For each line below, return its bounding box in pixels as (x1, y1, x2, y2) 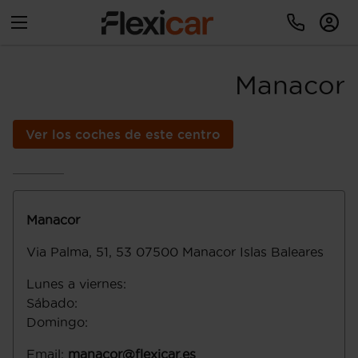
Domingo (26, 315, 85, 329)
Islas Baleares (240, 245, 324, 259)
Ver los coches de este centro (26, 127, 221, 141)
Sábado (26, 296, 74, 310)
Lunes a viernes (26, 276, 123, 291)
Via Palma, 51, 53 (26, 245, 132, 259)
